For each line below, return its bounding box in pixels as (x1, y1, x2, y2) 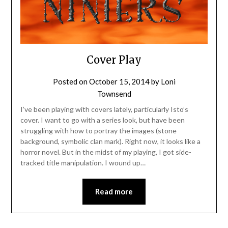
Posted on (52, 77, 89, 87)
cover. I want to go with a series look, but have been (20, 116, 185, 125)
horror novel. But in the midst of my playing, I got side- (20, 148, 191, 157)
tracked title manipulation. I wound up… (20, 158, 146, 167)
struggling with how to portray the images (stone (20, 126, 177, 135)
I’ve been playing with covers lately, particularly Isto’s (20, 105, 188, 114)
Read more (95, 187, 133, 196)
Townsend (97, 89, 131, 99)
